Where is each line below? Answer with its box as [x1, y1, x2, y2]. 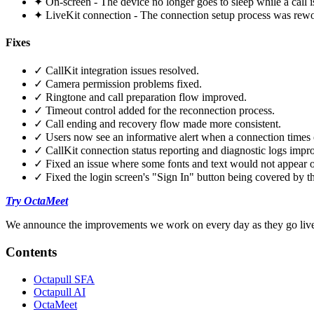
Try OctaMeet [6, 195, 68, 207]
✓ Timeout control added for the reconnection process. [34, 104, 275, 117]
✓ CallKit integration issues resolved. [34, 64, 199, 77]
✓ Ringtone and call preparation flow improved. [34, 91, 247, 104]
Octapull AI [34, 285, 86, 298]
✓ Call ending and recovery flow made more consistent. [34, 118, 281, 130]
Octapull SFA [34, 273, 95, 285]
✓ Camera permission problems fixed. [34, 78, 202, 90]
